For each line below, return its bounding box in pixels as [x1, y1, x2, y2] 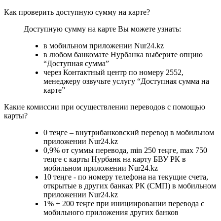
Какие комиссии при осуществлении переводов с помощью [4, 102, 205, 111]
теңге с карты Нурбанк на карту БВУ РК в [43, 154, 186, 163]
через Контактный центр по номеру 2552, [43, 68, 184, 76]
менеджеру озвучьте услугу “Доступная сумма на [43, 76, 209, 85]
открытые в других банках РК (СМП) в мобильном [43, 181, 216, 190]
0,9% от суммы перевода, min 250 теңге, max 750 [43, 146, 207, 154]
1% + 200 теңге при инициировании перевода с [43, 199, 204, 208]
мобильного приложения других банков [43, 208, 179, 217]
